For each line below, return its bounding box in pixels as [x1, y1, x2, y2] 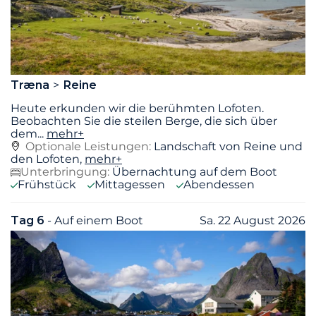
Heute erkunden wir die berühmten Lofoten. [11, 102, 264, 116]
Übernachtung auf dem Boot [112, 165, 277, 179]
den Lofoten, [11, 152, 85, 166]
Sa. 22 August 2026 [200, 214, 305, 228]
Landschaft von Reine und [154, 140, 303, 154]
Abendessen [183, 178, 255, 192]
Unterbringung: [20, 165, 109, 179]
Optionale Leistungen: [25, 140, 151, 154]
